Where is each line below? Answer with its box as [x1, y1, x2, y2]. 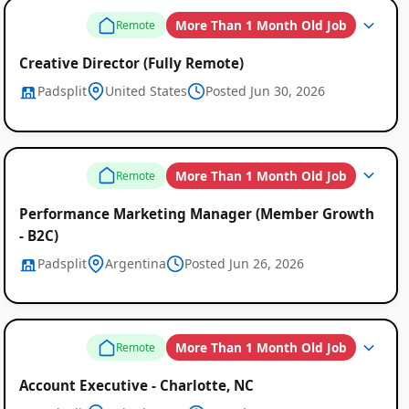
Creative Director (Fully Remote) [18, 54, 244, 73]
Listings [203, 46, 288, 77]
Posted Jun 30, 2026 [204, 82, 325, 100]
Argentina [104, 254, 166, 272]
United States [104, 82, 187, 100]
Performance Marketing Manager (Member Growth [18, 204, 374, 223]
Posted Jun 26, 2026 [184, 254, 304, 272]
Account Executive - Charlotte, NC [18, 376, 254, 395]
